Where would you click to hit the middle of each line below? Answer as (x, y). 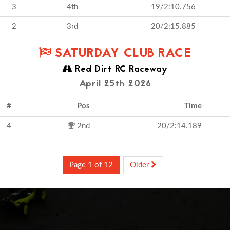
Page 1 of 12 (91, 165)
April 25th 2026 (115, 84)
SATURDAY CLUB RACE (121, 54)
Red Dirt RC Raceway (120, 70)
